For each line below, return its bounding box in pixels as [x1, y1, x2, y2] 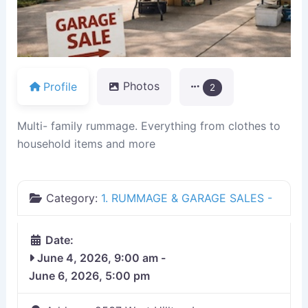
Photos [122, 79, 159, 93]
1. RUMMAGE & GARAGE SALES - [100, 190, 272, 205]
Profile [43, 79, 77, 93]
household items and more [16, 136, 155, 151]
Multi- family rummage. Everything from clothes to [16, 118, 280, 133]
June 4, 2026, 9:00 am [34, 250, 158, 265]
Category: [45, 190, 101, 205]
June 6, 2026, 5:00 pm [28, 268, 150, 283]
